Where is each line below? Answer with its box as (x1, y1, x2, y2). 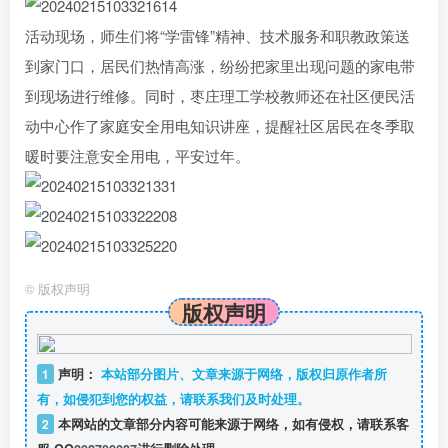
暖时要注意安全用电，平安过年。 (25, 145, 250, 166)
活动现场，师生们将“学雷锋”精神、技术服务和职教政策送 (25, 25, 410, 46)
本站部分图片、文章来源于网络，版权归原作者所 (96, 365, 387, 383)
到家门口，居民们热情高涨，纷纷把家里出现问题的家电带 (25, 55, 415, 76)
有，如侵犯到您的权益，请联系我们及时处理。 (36, 390, 310, 408)
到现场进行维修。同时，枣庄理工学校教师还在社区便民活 (25, 85, 415, 106)
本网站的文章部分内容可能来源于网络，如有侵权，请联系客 (53, 415, 409, 433)
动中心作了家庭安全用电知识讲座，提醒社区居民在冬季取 (25, 115, 415, 136)
